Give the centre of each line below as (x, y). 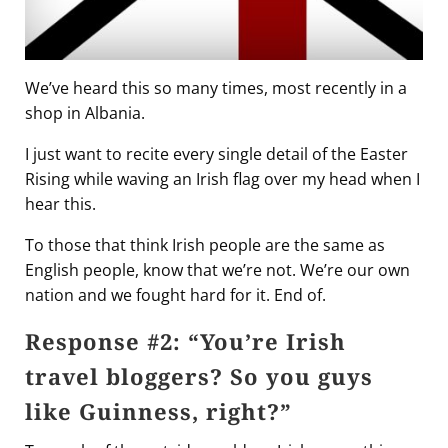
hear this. (60, 203)
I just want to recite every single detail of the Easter (216, 153)
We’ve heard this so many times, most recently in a (216, 87)
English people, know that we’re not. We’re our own (217, 269)
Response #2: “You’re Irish (185, 340)
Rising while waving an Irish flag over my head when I (222, 178)
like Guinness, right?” (158, 410)
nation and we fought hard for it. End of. (175, 294)
